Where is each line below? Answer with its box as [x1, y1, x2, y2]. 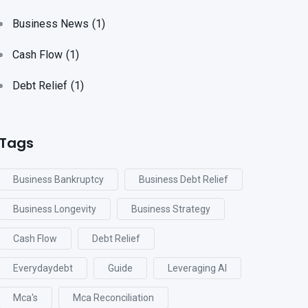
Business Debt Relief [139, 174, 228, 185]
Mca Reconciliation [73, 292, 154, 303]
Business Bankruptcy [13, 174, 104, 185]
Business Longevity [13, 203, 96, 214]
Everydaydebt [13, 263, 73, 274]
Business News [12, 17, 89, 30]
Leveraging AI [168, 263, 227, 274]
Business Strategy [131, 203, 210, 214]
